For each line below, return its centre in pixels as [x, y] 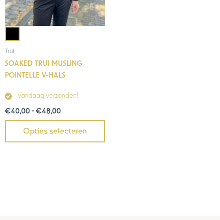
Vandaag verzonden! [48, 96]
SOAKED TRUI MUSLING [44, 64]
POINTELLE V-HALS [35, 76]
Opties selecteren [55, 131]
